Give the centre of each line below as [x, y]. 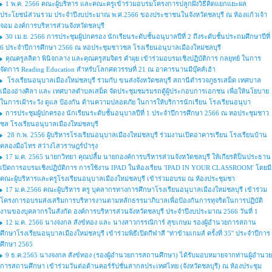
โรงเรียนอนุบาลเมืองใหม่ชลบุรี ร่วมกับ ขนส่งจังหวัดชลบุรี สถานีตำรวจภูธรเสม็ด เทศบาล [133, 80]
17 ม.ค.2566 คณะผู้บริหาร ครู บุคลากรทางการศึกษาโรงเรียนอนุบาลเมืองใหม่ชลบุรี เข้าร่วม [136, 189]
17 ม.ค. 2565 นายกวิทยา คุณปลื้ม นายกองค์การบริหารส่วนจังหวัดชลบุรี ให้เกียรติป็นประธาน [138, 157]
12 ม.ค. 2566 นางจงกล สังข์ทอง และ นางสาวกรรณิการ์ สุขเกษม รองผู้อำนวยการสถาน [131, 222]
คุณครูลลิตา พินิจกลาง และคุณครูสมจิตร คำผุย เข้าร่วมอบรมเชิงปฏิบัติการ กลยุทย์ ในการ [133, 58]
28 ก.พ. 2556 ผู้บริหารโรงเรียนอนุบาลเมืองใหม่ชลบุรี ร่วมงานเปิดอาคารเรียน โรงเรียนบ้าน [136, 135]
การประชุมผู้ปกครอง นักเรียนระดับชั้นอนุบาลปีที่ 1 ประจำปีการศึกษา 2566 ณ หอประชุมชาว [137, 113]
